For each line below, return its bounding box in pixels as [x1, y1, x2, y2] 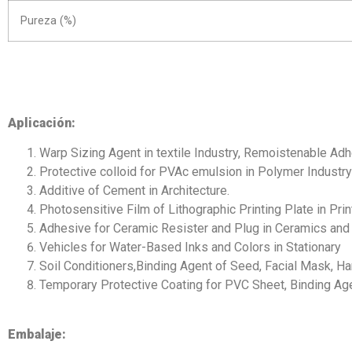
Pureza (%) [20, 14, 76, 28]
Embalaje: [8, 326, 69, 342]
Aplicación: [8, 115, 75, 130]
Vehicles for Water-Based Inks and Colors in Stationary [39, 240, 341, 255]
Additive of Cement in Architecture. [39, 183, 229, 199]
